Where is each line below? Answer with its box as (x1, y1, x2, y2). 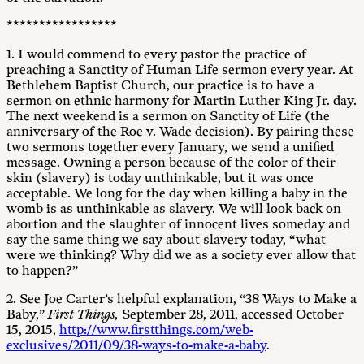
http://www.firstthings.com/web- (59, 323, 253, 338)
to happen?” (6, 263, 78, 279)
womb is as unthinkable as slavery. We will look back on (6, 201, 341, 217)
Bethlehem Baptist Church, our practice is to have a (6, 78, 314, 93)
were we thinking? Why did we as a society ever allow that (6, 248, 356, 263)
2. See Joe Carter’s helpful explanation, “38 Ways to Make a (6, 292, 357, 307)
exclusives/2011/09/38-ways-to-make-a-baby (6, 338, 266, 353)
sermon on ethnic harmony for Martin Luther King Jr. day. (6, 93, 357, 109)
